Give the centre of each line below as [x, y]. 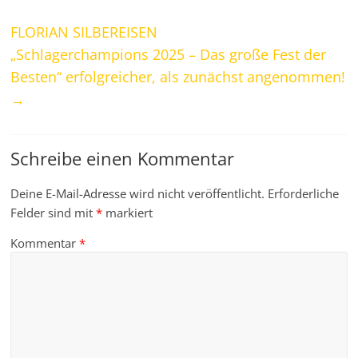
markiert [128, 213]
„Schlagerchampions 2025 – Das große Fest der [169, 55]
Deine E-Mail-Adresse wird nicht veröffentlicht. [138, 194]
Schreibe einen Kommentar [123, 159]
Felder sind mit [54, 213]
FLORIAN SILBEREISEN [84, 32]
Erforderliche [304, 194]
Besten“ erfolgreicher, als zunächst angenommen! [178, 77]
